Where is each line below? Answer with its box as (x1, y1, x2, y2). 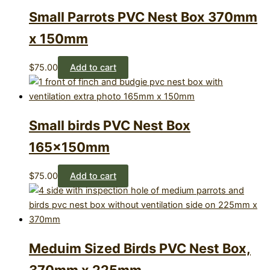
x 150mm (29, 30, 88, 46)
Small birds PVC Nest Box (29, 117, 190, 133)
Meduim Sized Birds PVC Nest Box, (29, 240, 251, 257)
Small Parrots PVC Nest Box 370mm (29, 8, 257, 25)
